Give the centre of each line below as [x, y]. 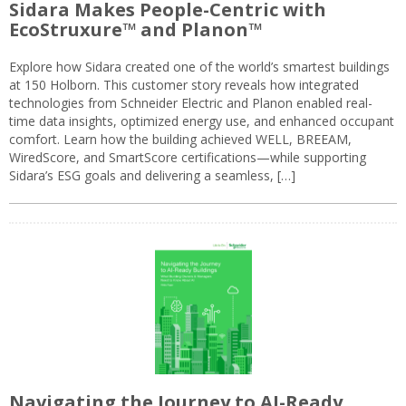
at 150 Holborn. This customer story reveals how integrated [184, 85]
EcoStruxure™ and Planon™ [135, 30]
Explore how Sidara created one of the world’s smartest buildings [199, 67]
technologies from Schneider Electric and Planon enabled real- [191, 103]
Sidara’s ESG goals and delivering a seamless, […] [152, 176]
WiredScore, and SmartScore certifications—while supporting [188, 158]
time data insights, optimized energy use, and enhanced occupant [202, 121]
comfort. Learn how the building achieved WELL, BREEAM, [180, 140]
